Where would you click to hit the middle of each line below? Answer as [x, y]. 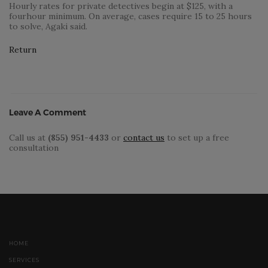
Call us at [28, 138]
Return [23, 50]
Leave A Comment [48, 113]
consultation [34, 148]
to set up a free [197, 138]
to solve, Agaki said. [48, 26]
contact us [144, 138]
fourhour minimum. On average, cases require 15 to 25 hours [130, 16]
